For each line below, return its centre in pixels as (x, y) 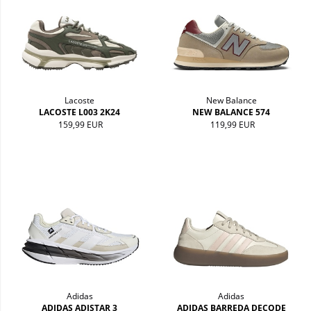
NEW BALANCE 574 (232, 112)
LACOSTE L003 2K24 (80, 112)
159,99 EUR (81, 124)
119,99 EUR (232, 124)
